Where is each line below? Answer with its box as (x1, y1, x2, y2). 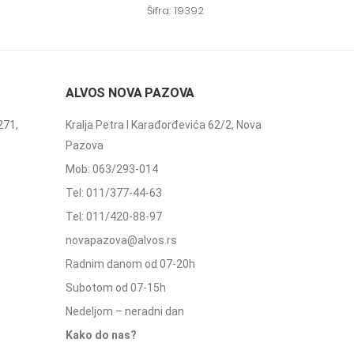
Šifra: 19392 (146, 2, 204, 18)
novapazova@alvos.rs (66, 233, 177, 247)
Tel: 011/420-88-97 (66, 209, 162, 223)
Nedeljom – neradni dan (66, 304, 184, 318)
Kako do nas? (66, 328, 137, 341)
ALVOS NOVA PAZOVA (66, 85, 195, 100)
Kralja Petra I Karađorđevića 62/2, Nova (66, 118, 262, 131)
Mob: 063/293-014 (66, 162, 158, 175)
